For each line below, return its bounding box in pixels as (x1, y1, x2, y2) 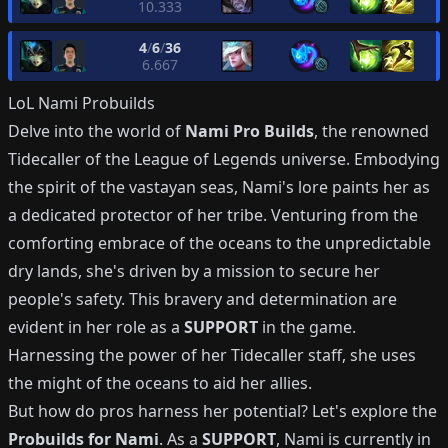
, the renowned (314, 120, 429, 142)
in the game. (258, 316, 356, 338)
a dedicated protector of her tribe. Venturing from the (8, 204, 418, 226)
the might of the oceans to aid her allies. (8, 372, 312, 394)
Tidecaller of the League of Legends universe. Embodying (8, 148, 440, 170)
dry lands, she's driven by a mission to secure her (8, 260, 380, 282)
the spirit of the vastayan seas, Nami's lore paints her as (8, 176, 430, 198)
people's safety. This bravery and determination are (8, 288, 397, 310)
